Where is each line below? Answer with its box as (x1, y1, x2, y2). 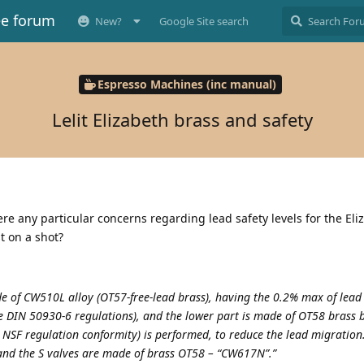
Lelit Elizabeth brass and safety (51, 106, 313, 132)
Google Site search (159, 14, 249, 28)
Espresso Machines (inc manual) (97, 76, 276, 93)
